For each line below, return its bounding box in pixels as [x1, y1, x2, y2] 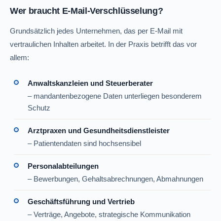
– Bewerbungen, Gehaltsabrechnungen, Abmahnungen [28, 175, 204, 183]
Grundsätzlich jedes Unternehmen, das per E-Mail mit [10, 27, 183, 35]
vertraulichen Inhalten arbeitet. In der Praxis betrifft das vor [10, 40, 197, 48]
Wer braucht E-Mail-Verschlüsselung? [10, 5, 163, 16]
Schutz [28, 104, 51, 112]
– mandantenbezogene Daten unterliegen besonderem [28, 92, 202, 100]
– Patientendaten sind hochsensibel [28, 140, 142, 147]
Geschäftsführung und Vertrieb [28, 197, 135, 206]
